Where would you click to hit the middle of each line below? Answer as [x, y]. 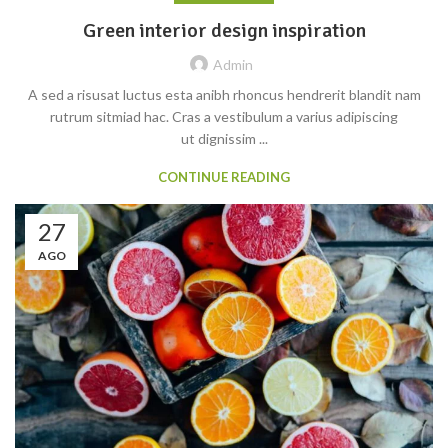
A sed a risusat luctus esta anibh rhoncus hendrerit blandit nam [224, 95]
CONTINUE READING [224, 177]
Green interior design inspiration [224, 31]
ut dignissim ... [224, 139]
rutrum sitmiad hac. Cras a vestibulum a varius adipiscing [224, 117]
